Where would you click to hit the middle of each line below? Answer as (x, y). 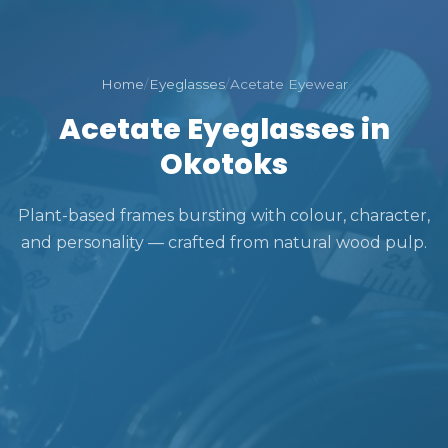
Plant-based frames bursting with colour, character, (224, 215)
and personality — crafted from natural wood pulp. (224, 242)
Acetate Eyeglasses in (224, 128)
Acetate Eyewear (288, 83)
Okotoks (224, 163)
